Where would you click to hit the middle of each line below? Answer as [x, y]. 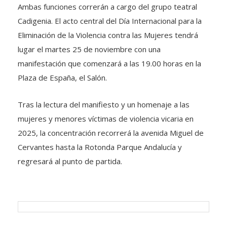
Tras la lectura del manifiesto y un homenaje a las [104, 104]
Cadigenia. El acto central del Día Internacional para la [110, 21]
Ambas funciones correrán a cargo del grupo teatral [107, 7]
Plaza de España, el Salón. [62, 78]
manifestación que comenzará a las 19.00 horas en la [109, 63]
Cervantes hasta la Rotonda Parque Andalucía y [100, 147]
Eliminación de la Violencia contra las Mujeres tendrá [108, 35]
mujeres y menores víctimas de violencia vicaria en [106, 119]
